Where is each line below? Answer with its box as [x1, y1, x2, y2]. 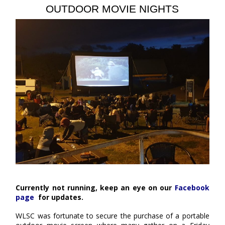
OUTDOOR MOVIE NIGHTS [46, 3, 179, 15]
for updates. [36, 192, 84, 202]
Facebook [174, 182, 209, 192]
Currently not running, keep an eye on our [16, 182, 175, 192]
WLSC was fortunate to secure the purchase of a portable [16, 210, 209, 220]
